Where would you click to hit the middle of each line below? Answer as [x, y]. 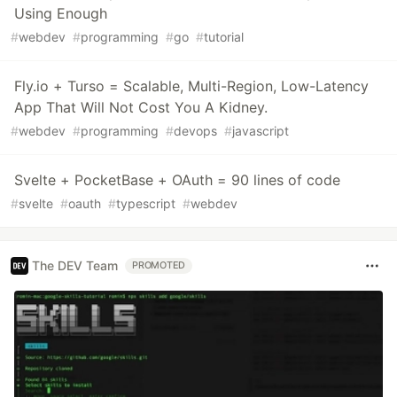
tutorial [224, 36]
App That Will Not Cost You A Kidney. [141, 107]
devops [195, 130]
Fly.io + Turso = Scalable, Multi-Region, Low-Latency [191, 86]
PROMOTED [159, 265]
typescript [146, 203]
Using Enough [61, 13]
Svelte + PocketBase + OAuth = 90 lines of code [177, 179]
